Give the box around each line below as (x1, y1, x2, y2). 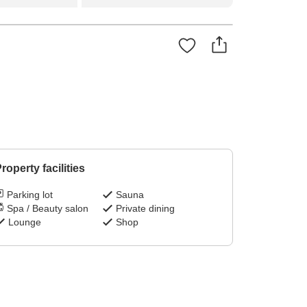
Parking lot (6, 189, 53, 201)
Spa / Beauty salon (6, 203, 88, 214)
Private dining (116, 203, 175, 214)
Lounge (8, 217, 41, 228)
